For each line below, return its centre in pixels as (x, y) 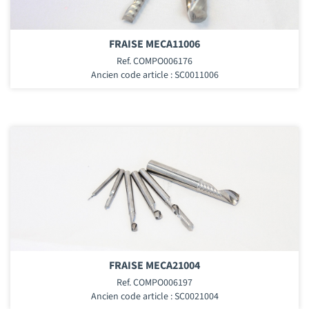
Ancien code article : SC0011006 (154, 75)
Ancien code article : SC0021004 (154, 296)
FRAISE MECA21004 (154, 265)
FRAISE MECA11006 (154, 44)
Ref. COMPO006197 (154, 282)
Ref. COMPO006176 (154, 61)
